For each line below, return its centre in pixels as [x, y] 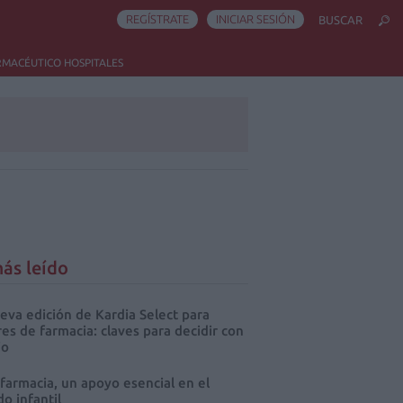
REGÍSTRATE [157, 19]
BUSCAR [340, 20]
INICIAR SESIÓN [255, 19]
